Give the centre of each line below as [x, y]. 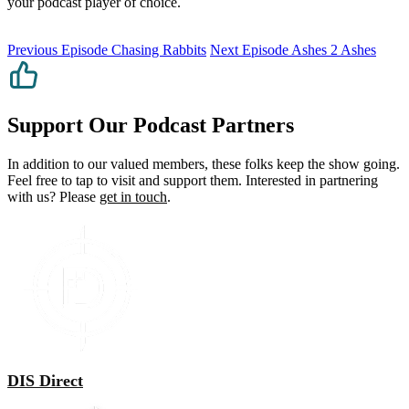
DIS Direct [45, 380]
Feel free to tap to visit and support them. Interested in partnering [193, 180]
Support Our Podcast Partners [151, 126]
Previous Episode [58, 50]
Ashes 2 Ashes [332, 50]
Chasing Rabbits [157, 50]
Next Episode [249, 50]
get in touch [133, 196]
